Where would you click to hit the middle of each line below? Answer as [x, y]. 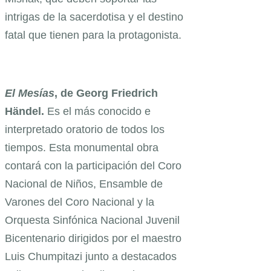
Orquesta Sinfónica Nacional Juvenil [92, 220]
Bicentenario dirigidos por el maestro [93, 239]
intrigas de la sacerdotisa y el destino [94, 17]
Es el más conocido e [99, 112]
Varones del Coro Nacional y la [80, 202]
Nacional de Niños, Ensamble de [84, 184]
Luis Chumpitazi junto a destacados [91, 257]
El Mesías [30, 93]
